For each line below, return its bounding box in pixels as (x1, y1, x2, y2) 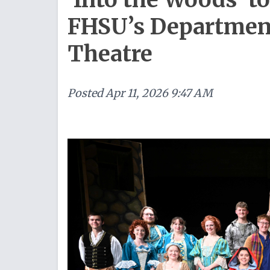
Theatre (67, 40, 152, 67)
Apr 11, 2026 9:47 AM (105, 86, 213, 100)
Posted (67, 86, 103, 100)
